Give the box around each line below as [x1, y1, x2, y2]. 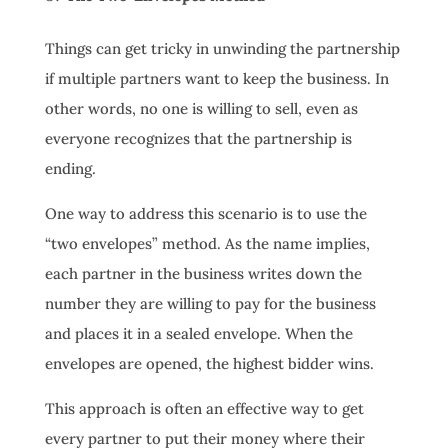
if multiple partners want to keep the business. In [44, 69, 389, 89]
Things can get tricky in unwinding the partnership [44, 39, 400, 59]
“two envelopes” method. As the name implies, [44, 234, 370, 254]
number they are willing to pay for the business [44, 294, 376, 314]
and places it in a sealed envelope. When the [44, 324, 353, 344]
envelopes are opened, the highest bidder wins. [44, 354, 374, 374]
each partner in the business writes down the [44, 264, 362, 284]
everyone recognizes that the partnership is [44, 129, 352, 149]
